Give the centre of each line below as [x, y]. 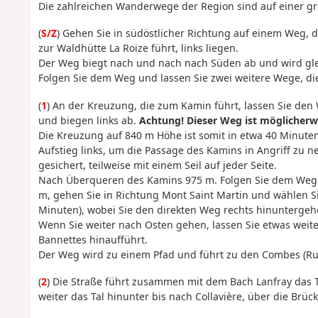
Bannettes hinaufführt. [93, 239]
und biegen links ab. [88, 120]
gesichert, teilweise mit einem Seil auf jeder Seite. [157, 165]
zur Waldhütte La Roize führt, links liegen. [138, 48]
